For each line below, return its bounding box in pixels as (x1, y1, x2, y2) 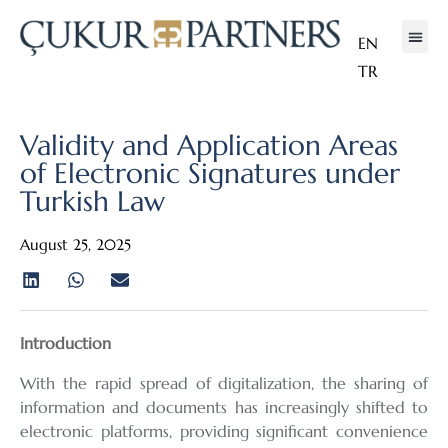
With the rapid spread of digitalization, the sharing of (20, 373, 428, 394)
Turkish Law (20, 184, 165, 219)
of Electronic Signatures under (20, 156, 400, 191)
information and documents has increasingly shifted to (20, 397, 428, 418)
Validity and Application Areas (20, 128, 398, 163)
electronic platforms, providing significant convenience (20, 421, 428, 442)
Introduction (20, 333, 111, 354)
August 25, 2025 (20, 235, 131, 254)
